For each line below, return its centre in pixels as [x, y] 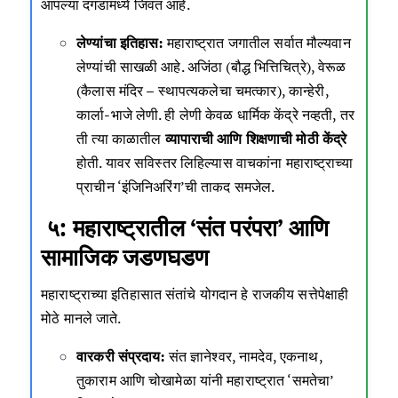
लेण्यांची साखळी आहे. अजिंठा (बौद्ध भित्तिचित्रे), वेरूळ [211, 66]
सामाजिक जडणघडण [125, 256]
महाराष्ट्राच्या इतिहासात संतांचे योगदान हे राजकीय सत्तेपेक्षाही [195, 295]
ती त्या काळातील [121, 138]
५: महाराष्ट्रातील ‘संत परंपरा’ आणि [185, 227]
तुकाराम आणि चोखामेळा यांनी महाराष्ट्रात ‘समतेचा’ [205, 381]
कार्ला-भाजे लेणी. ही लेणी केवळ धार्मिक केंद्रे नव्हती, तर [216, 114]
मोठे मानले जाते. [81, 318]
